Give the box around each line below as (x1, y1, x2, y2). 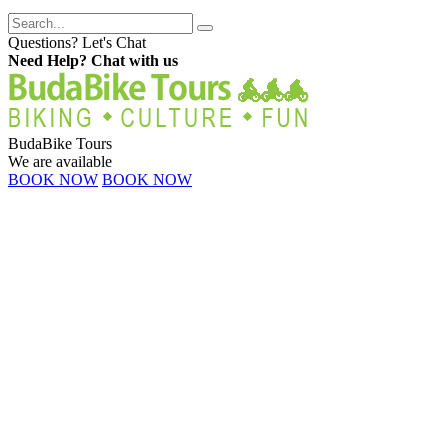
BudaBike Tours (8, 134, 112, 152)
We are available (8, 152, 112, 170)
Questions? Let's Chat (8, 33, 146, 51)
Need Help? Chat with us (8, 51, 178, 69)
